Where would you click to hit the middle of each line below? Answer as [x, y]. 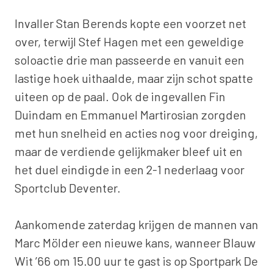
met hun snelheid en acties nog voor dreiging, [136, 133]
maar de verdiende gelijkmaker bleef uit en [129, 151]
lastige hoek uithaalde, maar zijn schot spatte [134, 78]
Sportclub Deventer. [69, 187]
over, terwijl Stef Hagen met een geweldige [129, 41]
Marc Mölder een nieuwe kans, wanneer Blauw [135, 242]
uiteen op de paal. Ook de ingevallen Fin [120, 96]
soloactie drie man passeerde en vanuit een [129, 59]
